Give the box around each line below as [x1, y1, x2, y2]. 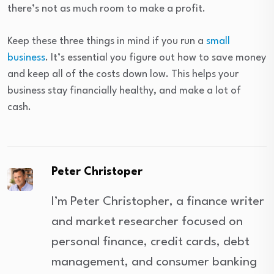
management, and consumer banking [51, 256, 257, 268]
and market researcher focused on [51, 216, 243, 228]
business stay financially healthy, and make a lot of [7, 86, 241, 96]
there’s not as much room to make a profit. [7, 4, 206, 14]
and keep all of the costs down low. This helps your [7, 69, 239, 80]
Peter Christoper [51, 166, 143, 177]
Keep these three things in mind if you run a [7, 36, 206, 46]
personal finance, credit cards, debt [51, 236, 250, 248]
